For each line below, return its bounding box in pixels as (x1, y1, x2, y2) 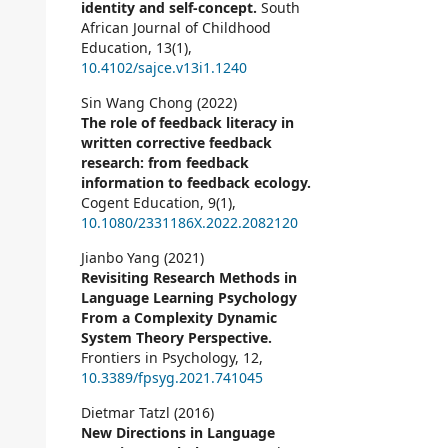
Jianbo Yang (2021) (81, 248, 204, 268)
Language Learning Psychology (81, 288, 297, 308)
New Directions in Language (81, 423, 275, 443)
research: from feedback (81, 153, 249, 173)
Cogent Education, (81, 193, 208, 213)
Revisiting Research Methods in (81, 268, 297, 288)
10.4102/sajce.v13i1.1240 (81, 58, 247, 78)
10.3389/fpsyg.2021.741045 (81, 368, 263, 388)
